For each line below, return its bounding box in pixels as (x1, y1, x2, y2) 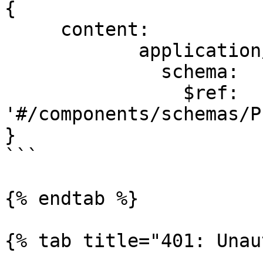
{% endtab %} (5, 188, 139, 209)
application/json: (5, 40, 139, 61)
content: (5, 19, 60, 40)
